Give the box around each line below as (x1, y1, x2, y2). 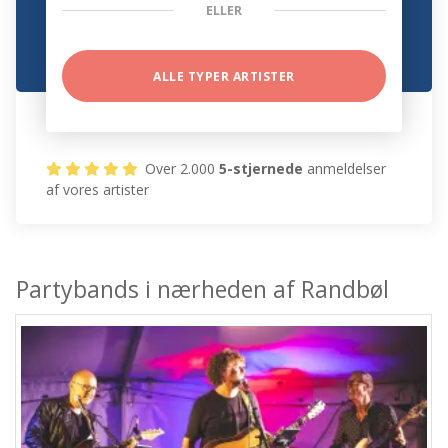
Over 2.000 (141, 159, 220, 179)
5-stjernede (219, 159, 304, 179)
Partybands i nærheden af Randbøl (16, 273, 390, 306)
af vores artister (46, 180, 150, 200)
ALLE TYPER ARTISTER (153, 68, 295, 86)
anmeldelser (303, 159, 387, 179)
